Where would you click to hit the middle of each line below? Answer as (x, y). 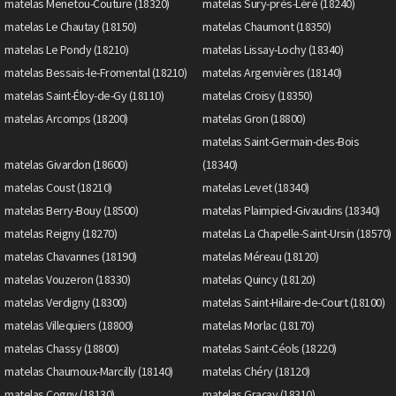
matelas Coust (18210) (58, 187)
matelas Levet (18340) (256, 187)
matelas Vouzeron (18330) (67, 279)
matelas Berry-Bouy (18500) (71, 210)
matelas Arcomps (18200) (66, 118)
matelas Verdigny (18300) (65, 302)
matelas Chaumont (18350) (267, 26)
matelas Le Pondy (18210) (66, 49)
